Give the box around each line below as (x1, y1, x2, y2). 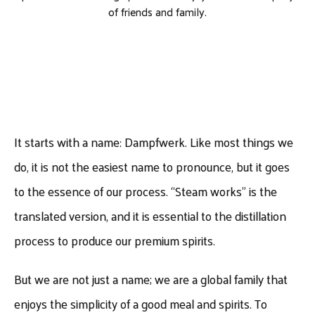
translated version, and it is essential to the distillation (14, 205, 287, 226)
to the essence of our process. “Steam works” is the (14, 180, 278, 202)
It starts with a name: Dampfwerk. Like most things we (14, 131, 294, 153)
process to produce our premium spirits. (14, 229, 216, 251)
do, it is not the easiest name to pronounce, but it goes (14, 155, 290, 177)
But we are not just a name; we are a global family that (14, 268, 288, 290)
